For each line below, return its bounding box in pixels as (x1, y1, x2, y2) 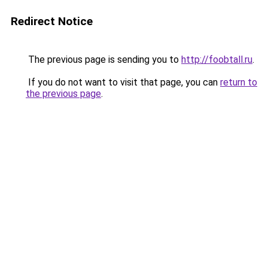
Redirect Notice (11, 14, 93, 28)
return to (220, 77, 257, 88)
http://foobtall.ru (181, 54, 252, 65)
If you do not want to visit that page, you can (26, 77, 220, 88)
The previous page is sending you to (26, 54, 181, 65)
